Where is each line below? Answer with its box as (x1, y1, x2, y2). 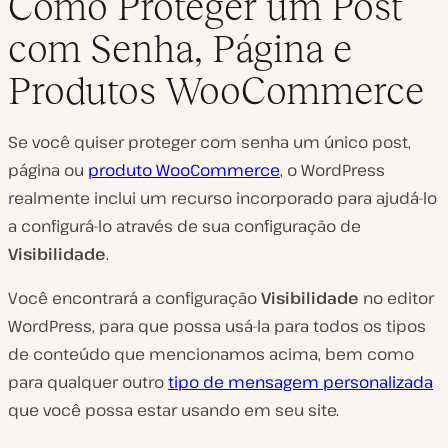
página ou (8, 159, 88, 182)
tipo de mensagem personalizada (168, 371, 433, 394)
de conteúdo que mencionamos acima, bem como (8, 343, 414, 366)
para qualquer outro (8, 371, 168, 394)
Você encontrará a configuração (8, 287, 257, 310)
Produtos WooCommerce (8, 69, 424, 113)
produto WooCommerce (88, 159, 280, 182)
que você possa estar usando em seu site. (8, 399, 339, 422)
